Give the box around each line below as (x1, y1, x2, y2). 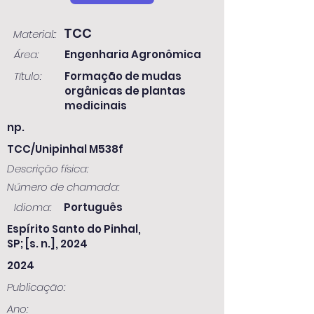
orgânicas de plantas (64, 83, 186, 98)
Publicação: (7, 280, 65, 294)
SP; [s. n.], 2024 (7, 236, 88, 251)
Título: (14, 69, 41, 83)
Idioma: (14, 200, 51, 214)
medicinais (64, 98, 127, 113)
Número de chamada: (7, 179, 119, 194)
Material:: (13, 27, 56, 41)
